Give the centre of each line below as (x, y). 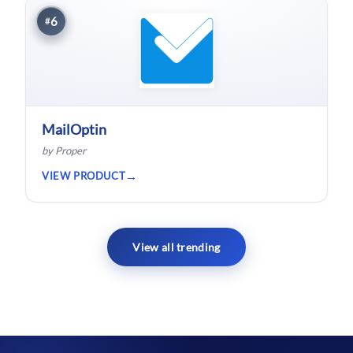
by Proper (64, 150)
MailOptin (74, 129)
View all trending (176, 247)
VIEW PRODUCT (84, 175)
